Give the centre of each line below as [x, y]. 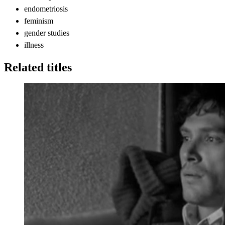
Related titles [38, 67]
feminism [39, 21]
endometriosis [46, 9]
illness [34, 45]
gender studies [47, 33]
